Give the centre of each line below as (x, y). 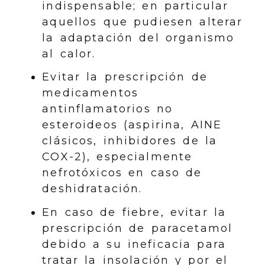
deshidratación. (92, 189)
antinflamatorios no (108, 109)
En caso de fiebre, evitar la (134, 212)
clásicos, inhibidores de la (130, 141)
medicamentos (91, 93)
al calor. (69, 54)
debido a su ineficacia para (134, 244)
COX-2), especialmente (117, 157)
